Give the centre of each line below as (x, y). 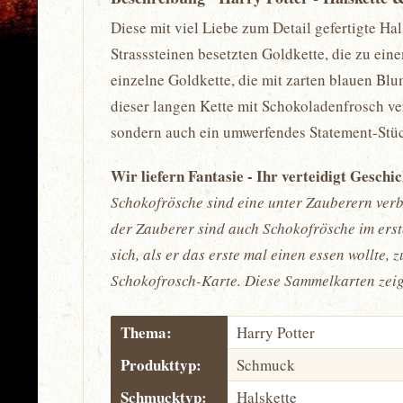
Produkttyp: (161, 365)
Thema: (146, 332)
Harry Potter (276, 332)
